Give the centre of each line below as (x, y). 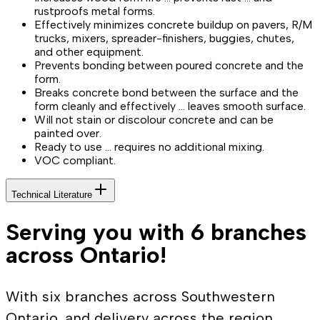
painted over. (68, 133)
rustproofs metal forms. (95, 11)
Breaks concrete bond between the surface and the (166, 92)
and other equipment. (89, 51)
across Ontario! (86, 255)
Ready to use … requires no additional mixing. (149, 146)
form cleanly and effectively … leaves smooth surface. (170, 106)
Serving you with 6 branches (156, 232)
